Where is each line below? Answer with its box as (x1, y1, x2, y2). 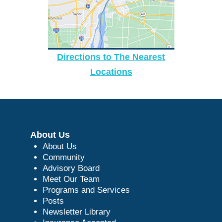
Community (42, 152, 85, 162)
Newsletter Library (42, 207, 111, 217)
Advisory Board (42, 163, 100, 173)
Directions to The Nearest (57, 52, 165, 62)
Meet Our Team (42, 174, 100, 184)
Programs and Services (42, 185, 130, 195)
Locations (90, 66, 132, 77)
